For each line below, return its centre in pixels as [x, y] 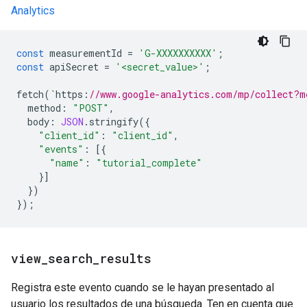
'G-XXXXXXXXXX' [178, 53]
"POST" [91, 108]
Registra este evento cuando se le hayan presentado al [143, 287]
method [44, 108]
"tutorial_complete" [149, 163]
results [125, 258]
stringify [114, 122]
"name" [67, 163]
